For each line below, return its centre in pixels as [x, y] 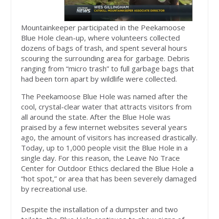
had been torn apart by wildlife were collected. [99, 78]
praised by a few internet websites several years [104, 127]
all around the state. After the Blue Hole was [96, 117]
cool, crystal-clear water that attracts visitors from [107, 106]
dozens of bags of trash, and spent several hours [104, 48]
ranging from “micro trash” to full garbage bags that [108, 68]
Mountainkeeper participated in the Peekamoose [103, 27]
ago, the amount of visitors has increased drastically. [109, 137]
